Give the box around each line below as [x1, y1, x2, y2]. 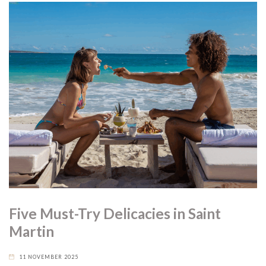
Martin [9, 222, 54, 240]
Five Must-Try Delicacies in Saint [9, 204, 221, 222]
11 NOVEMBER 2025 [19, 253, 79, 260]
